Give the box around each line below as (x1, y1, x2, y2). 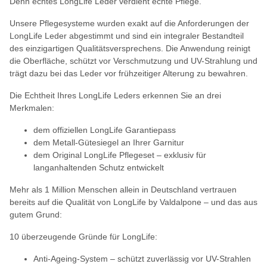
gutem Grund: (10, 209, 62, 219)
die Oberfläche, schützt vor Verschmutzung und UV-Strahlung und (10, 55, 257, 66)
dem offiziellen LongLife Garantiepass (33, 125, 176, 135)
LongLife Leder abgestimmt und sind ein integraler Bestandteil (10, 30, 244, 41)
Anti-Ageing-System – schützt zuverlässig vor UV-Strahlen (33, 253, 251, 263)
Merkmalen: (10, 103, 54, 113)
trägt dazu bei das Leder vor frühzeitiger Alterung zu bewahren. (10, 68, 248, 78)
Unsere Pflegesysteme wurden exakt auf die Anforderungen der (10, 18, 249, 28)
